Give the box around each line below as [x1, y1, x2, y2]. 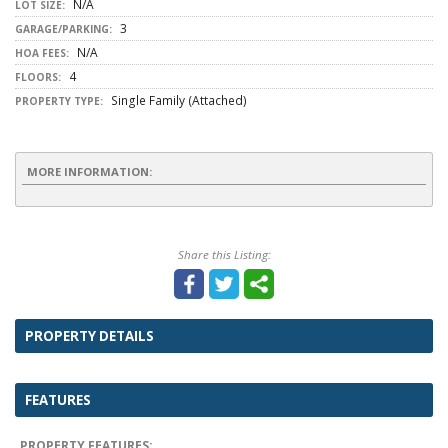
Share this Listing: [177, 247, 271, 262]
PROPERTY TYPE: [15, 94, 103, 108]
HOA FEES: [15, 46, 69, 60]
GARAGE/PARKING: [15, 22, 112, 36]
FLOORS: [15, 70, 61, 84]
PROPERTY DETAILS [25, 327, 154, 345]
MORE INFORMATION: [27, 164, 152, 179]
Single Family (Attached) [108, 92, 247, 109]
